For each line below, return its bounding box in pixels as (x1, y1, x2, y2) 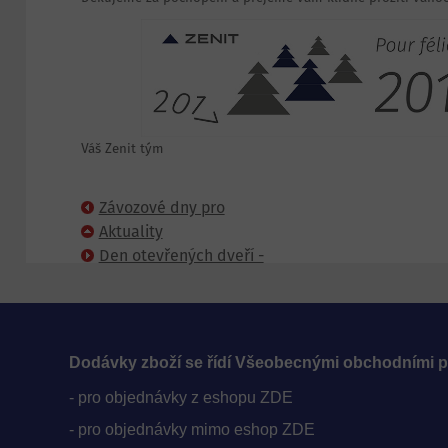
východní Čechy (80, 220, 193, 239)
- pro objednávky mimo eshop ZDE (69, 421, 316, 439)
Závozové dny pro (98, 198, 225, 217)
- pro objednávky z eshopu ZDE (69, 389, 294, 407)
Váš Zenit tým (80, 141, 164, 157)
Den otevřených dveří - (98, 246, 264, 265)
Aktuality (98, 222, 163, 241)
